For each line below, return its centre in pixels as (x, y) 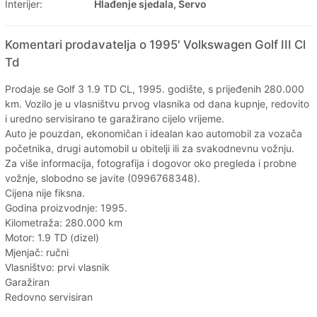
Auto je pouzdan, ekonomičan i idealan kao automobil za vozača (154, 133)
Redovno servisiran (49, 296)
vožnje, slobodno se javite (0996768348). (103, 178)
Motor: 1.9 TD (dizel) (52, 237)
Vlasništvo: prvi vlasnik (57, 267)
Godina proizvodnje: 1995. (66, 207)
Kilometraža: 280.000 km (64, 222)
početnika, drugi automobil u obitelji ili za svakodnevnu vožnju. (150, 148)
